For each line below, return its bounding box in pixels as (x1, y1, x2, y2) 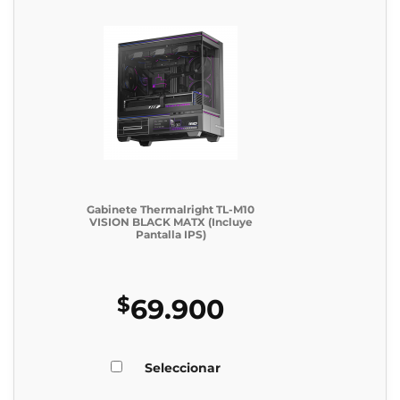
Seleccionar (145, 359, 221, 376)
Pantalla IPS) (135, 228, 206, 242)
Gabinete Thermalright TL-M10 (87, 203, 254, 217)
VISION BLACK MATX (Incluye (88, 215, 253, 229)
